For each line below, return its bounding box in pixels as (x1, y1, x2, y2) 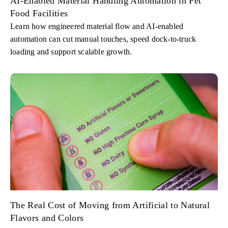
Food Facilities (10, 8, 68, 19)
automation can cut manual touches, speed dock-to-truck (10, 35, 196, 44)
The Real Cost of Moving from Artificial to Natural (10, 199, 210, 210)
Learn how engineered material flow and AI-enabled (10, 22, 184, 31)
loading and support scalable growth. (10, 47, 132, 56)
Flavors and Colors (10, 212, 84, 223)
